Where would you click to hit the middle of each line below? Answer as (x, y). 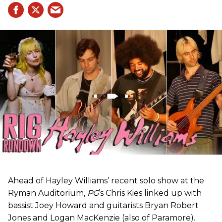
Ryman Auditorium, (48, 193)
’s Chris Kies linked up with (150, 193)
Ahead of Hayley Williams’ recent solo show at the (106, 181)
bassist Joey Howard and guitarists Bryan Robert (103, 206)
